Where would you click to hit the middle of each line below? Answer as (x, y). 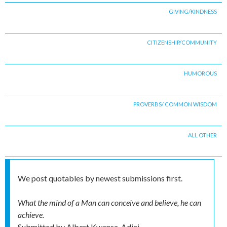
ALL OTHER (202, 135)
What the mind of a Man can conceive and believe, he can (109, 203)
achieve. (31, 215)
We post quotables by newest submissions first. (100, 178)
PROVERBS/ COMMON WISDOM (175, 104)
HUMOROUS (200, 73)
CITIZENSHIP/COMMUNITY (182, 43)
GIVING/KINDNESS (193, 12)
